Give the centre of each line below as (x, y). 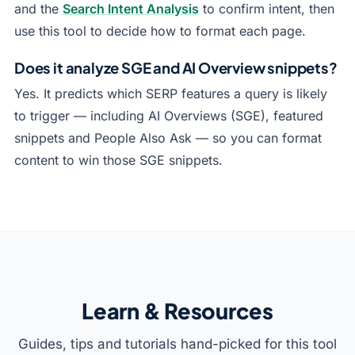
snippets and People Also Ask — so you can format (168, 138)
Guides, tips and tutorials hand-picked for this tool (177, 344)
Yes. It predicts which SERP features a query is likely (171, 94)
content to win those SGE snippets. (118, 160)
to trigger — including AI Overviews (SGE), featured (169, 116)
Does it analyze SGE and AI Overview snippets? (176, 68)
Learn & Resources (177, 311)
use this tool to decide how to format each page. (160, 31)
